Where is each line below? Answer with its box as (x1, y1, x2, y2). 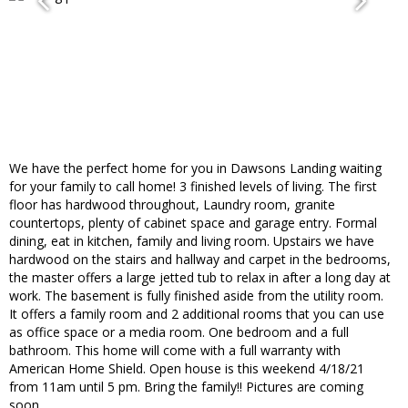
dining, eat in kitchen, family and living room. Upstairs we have (9, 232, 374, 250)
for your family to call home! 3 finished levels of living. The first (9, 178, 377, 196)
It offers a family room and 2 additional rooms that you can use (9, 305, 384, 323)
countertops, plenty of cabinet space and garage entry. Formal (9, 214, 377, 232)
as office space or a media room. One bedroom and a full (9, 323, 349, 342)
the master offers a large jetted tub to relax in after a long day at (9, 269, 391, 287)
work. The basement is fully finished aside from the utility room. (9, 287, 383, 305)
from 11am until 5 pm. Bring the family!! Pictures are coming (9, 378, 363, 396)
